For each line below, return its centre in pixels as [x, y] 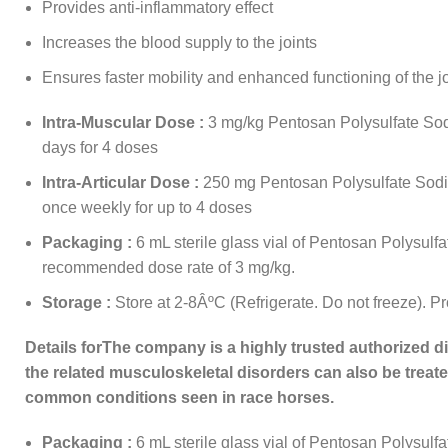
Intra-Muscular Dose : [123, 123]
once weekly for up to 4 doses [147, 208]
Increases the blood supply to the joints [179, 43]
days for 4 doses [100, 148]
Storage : [76, 303]
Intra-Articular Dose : [120, 183]
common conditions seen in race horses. [181, 398]
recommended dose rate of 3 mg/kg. [168, 268]
